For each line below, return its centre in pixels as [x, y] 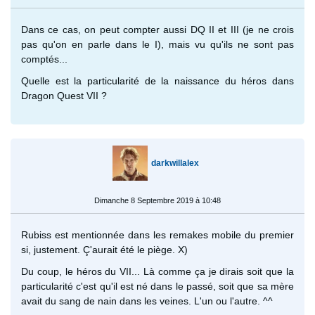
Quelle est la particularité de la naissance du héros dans [157, 81]
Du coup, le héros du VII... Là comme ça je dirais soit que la [157, 271]
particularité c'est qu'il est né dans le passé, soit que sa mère [157, 286]
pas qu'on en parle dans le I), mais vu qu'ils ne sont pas [157, 44]
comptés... [44, 59]
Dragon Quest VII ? [64, 95]
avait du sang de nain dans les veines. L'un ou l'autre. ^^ [147, 301]
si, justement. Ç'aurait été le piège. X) [106, 249]
